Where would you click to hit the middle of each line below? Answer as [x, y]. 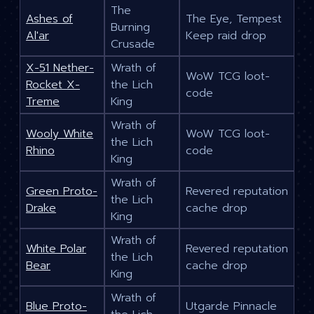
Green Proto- [62, 192]
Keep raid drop [226, 36]
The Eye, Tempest [234, 19]
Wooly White [60, 134]
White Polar [56, 249]
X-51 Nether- [60, 68]
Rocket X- [53, 85]
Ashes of [49, 19]
